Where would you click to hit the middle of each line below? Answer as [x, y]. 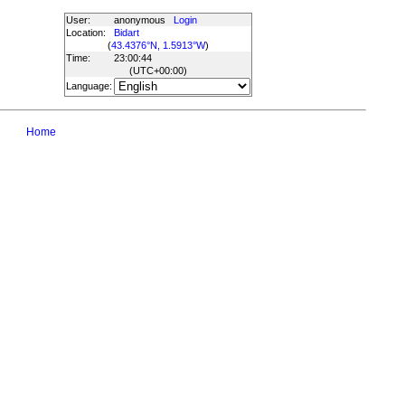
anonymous [143, 20]
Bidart [126, 33]
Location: [85, 33]
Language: [89, 86]
